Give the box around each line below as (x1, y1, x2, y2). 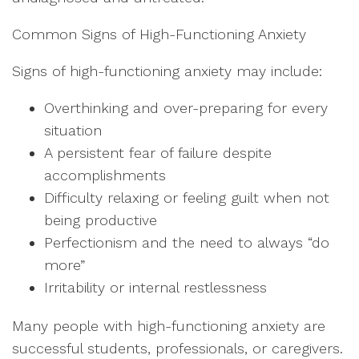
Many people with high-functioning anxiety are (12, 317, 325, 334)
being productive (44, 211, 162, 228)
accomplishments (44, 166, 171, 184)
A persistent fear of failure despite (44, 143, 272, 161)
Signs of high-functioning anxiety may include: (12, 62, 327, 79)
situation (44, 121, 107, 139)
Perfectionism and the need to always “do (44, 233, 329, 251)
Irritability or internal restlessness (44, 278, 272, 296)
